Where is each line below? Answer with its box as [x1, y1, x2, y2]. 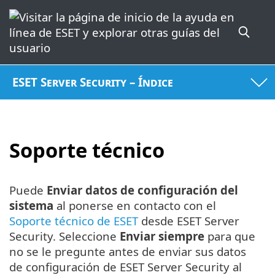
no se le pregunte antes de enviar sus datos [9, 244, 246, 260]
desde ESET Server [138, 213, 239, 229]
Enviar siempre [117, 228, 204, 244]
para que [204, 228, 255, 244]
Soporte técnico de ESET [9, 213, 138, 229]
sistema [9, 198, 53, 214]
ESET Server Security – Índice [12, 74, 174, 90]
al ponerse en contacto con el [53, 198, 216, 214]
